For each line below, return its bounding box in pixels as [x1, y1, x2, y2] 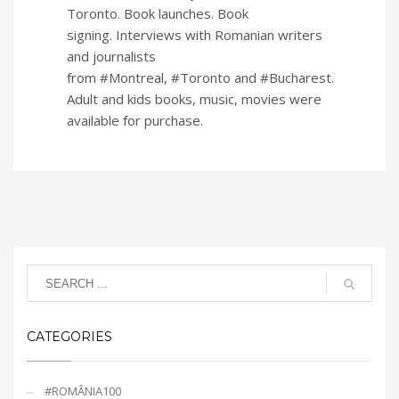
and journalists [67, 47, 156, 65]
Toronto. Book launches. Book [67, 4, 248, 22]
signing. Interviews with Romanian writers [67, 26, 322, 44]
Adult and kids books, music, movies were [67, 90, 322, 108]
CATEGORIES [27, 329, 112, 345]
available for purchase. [67, 111, 203, 129]
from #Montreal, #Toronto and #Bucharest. [67, 69, 334, 86]
